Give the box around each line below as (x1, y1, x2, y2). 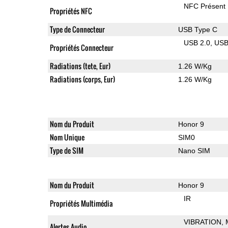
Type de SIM (49, 145, 83, 156)
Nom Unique (49, 131, 84, 142)
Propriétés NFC (49, 5, 92, 16)
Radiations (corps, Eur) (49, 73, 115, 84)
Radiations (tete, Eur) (49, 60, 110, 71)
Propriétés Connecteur (49, 42, 113, 53)
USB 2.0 (184, 38, 211, 47)
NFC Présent (184, 2, 226, 10)
